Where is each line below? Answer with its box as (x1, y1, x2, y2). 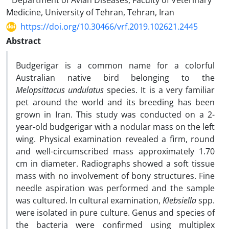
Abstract (6, 35, 41, 47)
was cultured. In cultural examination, (16, 195, 163, 206)
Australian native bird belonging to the (16, 72, 215, 83)
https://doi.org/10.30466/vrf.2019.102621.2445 (20, 21, 198, 32)
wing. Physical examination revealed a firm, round (16, 133, 215, 145)
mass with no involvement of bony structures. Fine (16, 170, 215, 181)
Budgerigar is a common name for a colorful (16, 60, 215, 71)
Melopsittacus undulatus (16, 84, 104, 96)
